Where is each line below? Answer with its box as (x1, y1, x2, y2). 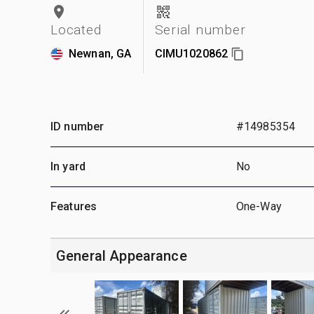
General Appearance (56, 247, 187, 264)
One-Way (235, 199, 282, 213)
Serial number (154, 21, 246, 38)
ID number (50, 119, 104, 133)
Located (50, 21, 102, 38)
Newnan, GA (69, 46, 132, 60)
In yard (50, 159, 86, 173)
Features (50, 199, 97, 213)
